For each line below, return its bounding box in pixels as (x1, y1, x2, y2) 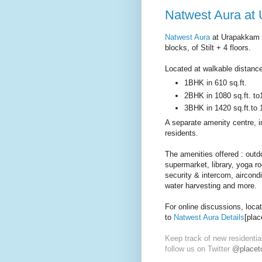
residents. (165, 128, 198, 137)
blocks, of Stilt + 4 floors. (165, 43, 251, 52)
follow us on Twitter (165, 244, 232, 253)
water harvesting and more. (165, 181, 257, 190)
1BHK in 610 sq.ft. (184, 78, 247, 88)
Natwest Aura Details (171, 212, 244, 222)
